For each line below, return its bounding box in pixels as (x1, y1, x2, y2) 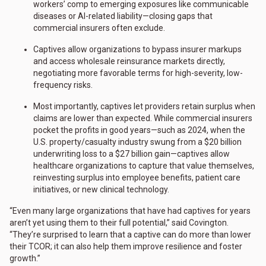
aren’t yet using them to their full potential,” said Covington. (9, 218, 229, 228)
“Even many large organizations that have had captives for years (9, 206, 251, 216)
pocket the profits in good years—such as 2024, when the (33, 125, 245, 135)
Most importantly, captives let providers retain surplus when (33, 102, 255, 112)
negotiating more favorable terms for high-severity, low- (33, 68, 243, 78)
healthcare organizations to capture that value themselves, (33, 161, 254, 171)
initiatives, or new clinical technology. (33, 185, 169, 195)
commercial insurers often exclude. (33, 23, 165, 33)
